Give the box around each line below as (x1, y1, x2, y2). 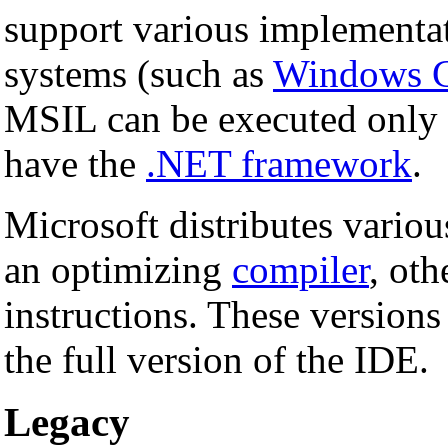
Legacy (4, 399, 130, 446)
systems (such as (4, 51, 273, 95)
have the (4, 141, 146, 185)
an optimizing (4, 247, 232, 291)
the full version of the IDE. (4, 337, 429, 381)
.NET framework (146, 141, 412, 185)
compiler (232, 247, 369, 291)
